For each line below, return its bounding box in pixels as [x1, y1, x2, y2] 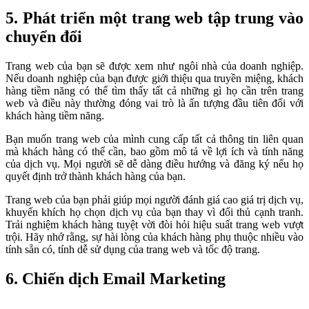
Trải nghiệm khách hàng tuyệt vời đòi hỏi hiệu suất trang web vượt [6, 218, 303, 230]
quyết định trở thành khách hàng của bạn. [6, 170, 186, 182]
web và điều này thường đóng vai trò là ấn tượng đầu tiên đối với [6, 97, 303, 109]
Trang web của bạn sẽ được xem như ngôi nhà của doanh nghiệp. [6, 59, 303, 72]
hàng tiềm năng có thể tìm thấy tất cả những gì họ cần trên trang [6, 84, 303, 97]
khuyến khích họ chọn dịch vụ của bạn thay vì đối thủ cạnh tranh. [6, 206, 303, 218]
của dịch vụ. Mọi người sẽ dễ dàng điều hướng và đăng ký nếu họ [6, 157, 303, 170]
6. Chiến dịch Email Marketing [6, 269, 226, 288]
